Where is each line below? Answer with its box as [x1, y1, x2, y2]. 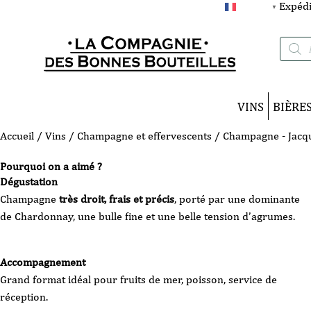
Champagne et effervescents [77, 129, 212, 142]
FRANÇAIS [238, 2, 269, 11]
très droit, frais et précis [59, 192, 174, 205]
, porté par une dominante [174, 192, 300, 205]
